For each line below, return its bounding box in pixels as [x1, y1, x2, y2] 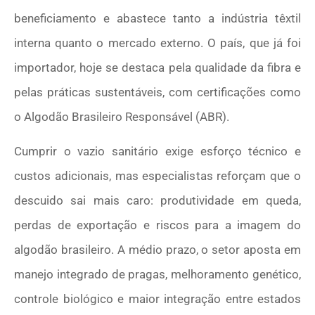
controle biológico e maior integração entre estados [14, 292, 301, 307]
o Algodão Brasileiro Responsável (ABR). [14, 110, 229, 124]
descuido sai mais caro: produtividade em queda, [14, 193, 301, 208]
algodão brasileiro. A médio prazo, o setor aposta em [14, 243, 301, 257]
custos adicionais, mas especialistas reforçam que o [14, 169, 301, 184]
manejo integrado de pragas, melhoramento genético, [14, 267, 301, 282]
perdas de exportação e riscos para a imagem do [14, 218, 301, 233]
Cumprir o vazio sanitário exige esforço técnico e [14, 144, 301, 159]
